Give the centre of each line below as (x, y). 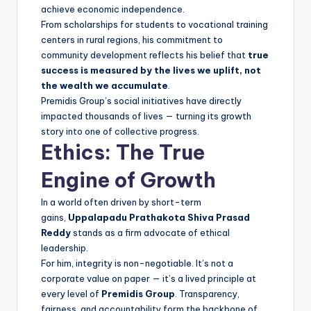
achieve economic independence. (113, 9)
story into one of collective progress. (120, 131)
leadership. (65, 247)
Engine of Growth (128, 180)
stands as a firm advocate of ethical (150, 232)
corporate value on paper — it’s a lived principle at (149, 278)
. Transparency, (207, 293)
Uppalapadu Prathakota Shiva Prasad (159, 217)
